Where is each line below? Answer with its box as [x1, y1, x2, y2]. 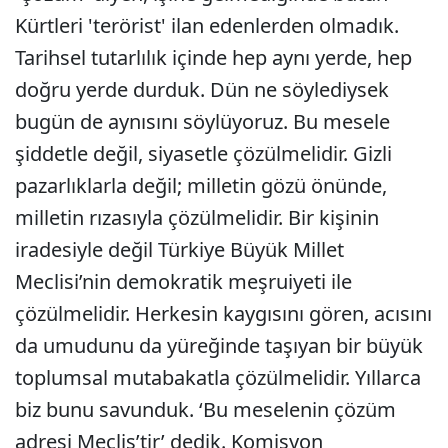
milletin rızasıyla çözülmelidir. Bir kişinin [15, 204, 379, 231]
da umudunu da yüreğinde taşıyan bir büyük [15, 332, 423, 359]
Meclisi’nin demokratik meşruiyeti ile [15, 268, 352, 295]
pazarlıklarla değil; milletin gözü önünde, [15, 172, 387, 199]
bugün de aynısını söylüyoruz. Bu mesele [15, 108, 390, 135]
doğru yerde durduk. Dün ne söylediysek [15, 76, 389, 103]
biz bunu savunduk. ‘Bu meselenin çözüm [15, 396, 396, 423]
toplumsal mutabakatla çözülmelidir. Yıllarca [15, 364, 421, 391]
